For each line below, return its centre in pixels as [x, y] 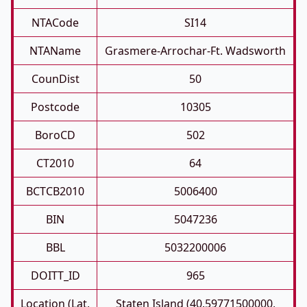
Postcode [55, 107]
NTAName [55, 51]
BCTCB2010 [55, 191]
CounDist [55, 79]
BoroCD [55, 135]
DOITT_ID [55, 275]
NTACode [55, 23]
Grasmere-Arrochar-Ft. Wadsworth [195, 51]
